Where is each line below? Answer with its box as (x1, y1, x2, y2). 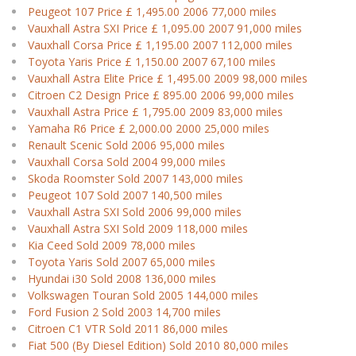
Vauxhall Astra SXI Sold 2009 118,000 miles (28, 221, 248, 236)
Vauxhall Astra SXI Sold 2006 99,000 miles (28, 204, 242, 219)
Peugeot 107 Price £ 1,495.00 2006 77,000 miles (28, 4, 277, 19)
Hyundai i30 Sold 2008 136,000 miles (28, 271, 216, 286)
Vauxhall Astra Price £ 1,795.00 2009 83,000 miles (28, 104, 283, 119)
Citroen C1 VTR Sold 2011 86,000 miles (28, 321, 228, 336)
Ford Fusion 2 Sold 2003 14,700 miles (28, 304, 221, 319)
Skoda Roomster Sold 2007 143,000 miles (28, 171, 243, 186)
